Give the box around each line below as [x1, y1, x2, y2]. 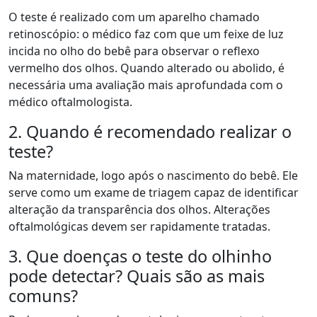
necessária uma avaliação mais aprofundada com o [8, 77, 283, 93]
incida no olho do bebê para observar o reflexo [8, 43, 260, 59]
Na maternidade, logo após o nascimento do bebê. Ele [8, 168, 298, 183]
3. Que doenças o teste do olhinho [8, 245, 272, 267]
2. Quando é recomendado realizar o [8, 120, 292, 143]
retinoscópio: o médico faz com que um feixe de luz [8, 26, 284, 42]
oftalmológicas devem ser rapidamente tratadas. [8, 219, 270, 234]
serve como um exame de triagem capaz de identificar [8, 185, 299, 200]
